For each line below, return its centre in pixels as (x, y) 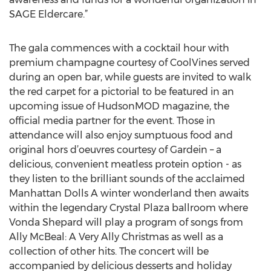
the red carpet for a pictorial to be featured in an (122, 92)
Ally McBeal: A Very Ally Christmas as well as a (116, 237)
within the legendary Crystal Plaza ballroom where (129, 208)
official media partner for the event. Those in (112, 121)
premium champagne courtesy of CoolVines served (129, 63)
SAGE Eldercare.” (48, 14)
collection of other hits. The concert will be (109, 251)
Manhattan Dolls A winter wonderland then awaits (129, 193)
